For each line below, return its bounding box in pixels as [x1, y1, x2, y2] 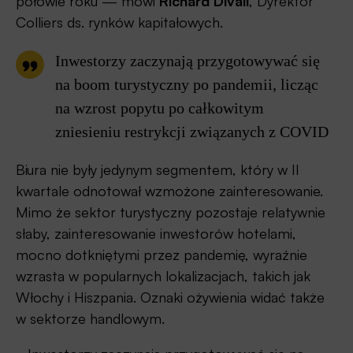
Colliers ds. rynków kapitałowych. [16, 13, 223, 31]
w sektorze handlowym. [16, 309, 165, 327]
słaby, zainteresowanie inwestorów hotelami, [16, 224, 296, 242]
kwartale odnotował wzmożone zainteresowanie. [16, 181, 323, 199]
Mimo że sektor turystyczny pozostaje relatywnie [16, 203, 325, 221]
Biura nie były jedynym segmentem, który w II [16, 160, 299, 178]
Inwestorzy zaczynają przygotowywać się [55, 51, 320, 69]
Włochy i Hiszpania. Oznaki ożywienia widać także [16, 288, 325, 306]
